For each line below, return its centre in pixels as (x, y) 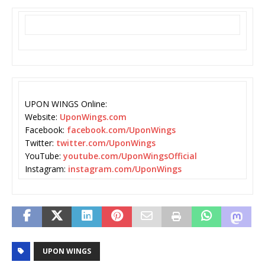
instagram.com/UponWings (125, 169)
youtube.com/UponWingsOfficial (130, 156)
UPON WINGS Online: (66, 104)
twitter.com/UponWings (106, 143)
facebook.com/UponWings (121, 130)
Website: (42, 117)
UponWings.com (93, 117)
